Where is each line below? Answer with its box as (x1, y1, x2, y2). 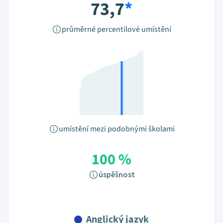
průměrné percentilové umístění (62, 24, 171, 35)
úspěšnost (98, 169, 135, 180)
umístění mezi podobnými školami (58, 123, 175, 134)
